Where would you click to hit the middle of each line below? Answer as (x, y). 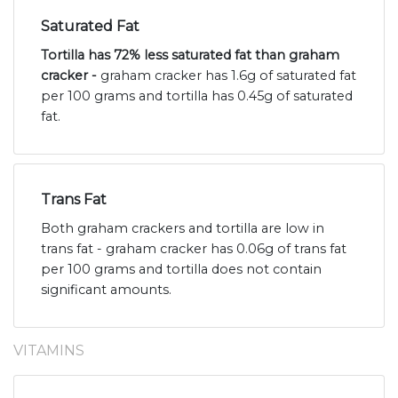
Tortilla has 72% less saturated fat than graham (190, 56)
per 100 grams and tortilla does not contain (181, 270)
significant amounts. (106, 290)
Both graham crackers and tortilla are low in (183, 229)
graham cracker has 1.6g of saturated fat (228, 76)
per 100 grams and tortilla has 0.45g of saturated (197, 96)
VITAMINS (49, 351)
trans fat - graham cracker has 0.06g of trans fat (194, 249)
